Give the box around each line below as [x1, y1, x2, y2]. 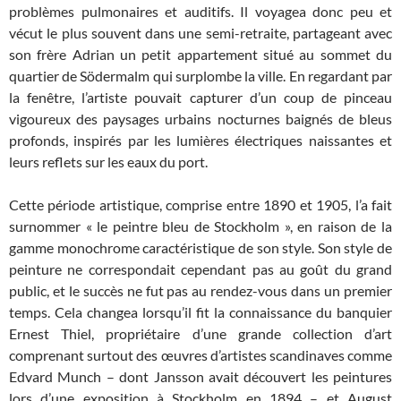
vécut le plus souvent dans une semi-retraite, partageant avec [9, 24, 392, 42]
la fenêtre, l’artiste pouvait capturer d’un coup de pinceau [9, 89, 392, 107]
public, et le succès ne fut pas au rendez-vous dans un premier [9, 282, 392, 300]
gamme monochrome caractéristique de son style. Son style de [9, 239, 392, 257]
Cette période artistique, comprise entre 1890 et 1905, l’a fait [9, 196, 392, 214]
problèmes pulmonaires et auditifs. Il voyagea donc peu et [9, 3, 392, 21]
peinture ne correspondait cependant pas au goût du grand [9, 260, 392, 278]
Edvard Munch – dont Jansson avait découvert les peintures [9, 368, 392, 386]
